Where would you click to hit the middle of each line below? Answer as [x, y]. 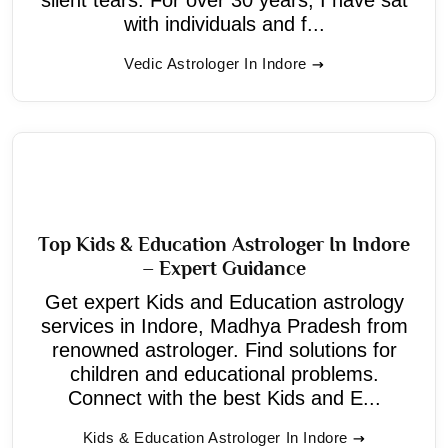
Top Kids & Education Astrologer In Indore [224, 243]
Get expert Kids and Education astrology [224, 301]
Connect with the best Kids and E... [224, 397]
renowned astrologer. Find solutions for [224, 349]
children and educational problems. [224, 373]
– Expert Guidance [224, 267]
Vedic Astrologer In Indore [215, 63]
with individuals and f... [224, 23]
